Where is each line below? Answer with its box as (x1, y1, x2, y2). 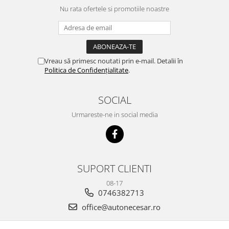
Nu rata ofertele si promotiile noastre (60, 4, 169, 13)
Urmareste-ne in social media (71, 109, 158, 119)
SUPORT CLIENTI (77, 161, 152, 175)
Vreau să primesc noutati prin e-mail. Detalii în (44, 56, 183, 65)
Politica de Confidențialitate (44, 65, 128, 75)
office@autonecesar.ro (80, 201, 161, 212)
